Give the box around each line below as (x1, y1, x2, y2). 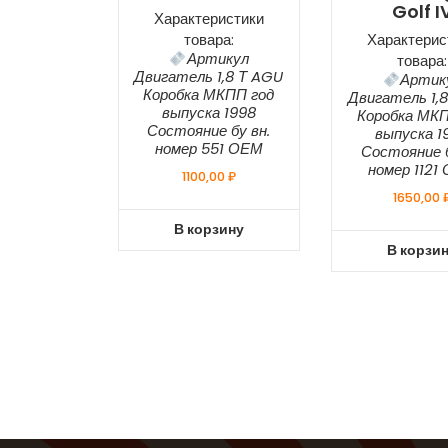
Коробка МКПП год (143, 84, 275, 106)
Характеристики (153, 8, 264, 30)
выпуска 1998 (161, 102, 256, 124)
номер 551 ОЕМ (154, 138, 263, 160)
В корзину (173, 219, 244, 239)
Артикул (186, 48, 249, 70)
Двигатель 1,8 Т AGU (134, 66, 284, 88)
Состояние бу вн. (147, 120, 271, 142)
